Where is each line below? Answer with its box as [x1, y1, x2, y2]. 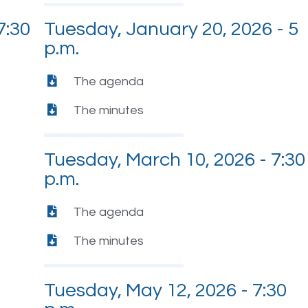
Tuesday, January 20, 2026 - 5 [44, 19, 299, 39]
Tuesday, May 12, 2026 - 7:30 [44, 280, 287, 300]
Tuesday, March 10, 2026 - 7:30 [44, 149, 306, 170]
